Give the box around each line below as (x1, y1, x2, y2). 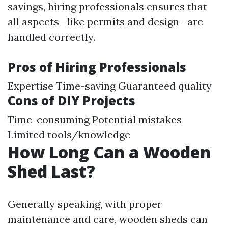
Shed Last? (8, 160, 95, 182)
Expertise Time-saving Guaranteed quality (8, 79, 212, 92)
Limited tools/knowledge (8, 128, 130, 141)
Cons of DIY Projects (8, 92, 135, 109)
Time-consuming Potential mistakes (8, 113, 182, 126)
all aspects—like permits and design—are (8, 15, 203, 28)
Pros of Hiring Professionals (8, 59, 186, 75)
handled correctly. (8, 31, 95, 43)
